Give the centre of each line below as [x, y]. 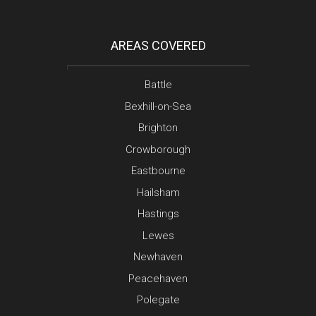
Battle [158, 85]
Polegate [158, 300]
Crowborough [158, 149]
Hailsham [158, 192]
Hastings [158, 214]
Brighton [158, 128]
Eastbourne [158, 171]
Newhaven [158, 257]
